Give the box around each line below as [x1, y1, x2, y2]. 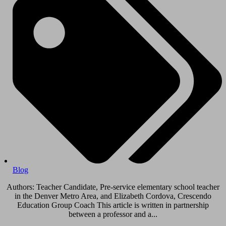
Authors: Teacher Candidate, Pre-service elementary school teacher [7, 183, 219, 192]
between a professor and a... [69, 210, 157, 219]
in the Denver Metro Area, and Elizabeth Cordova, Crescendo [15, 192, 211, 201]
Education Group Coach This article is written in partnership [17, 201, 209, 210]
